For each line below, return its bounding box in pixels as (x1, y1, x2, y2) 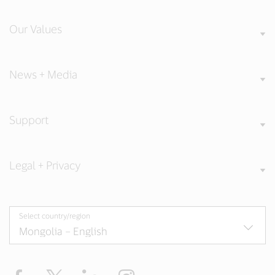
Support (9, 113, 48, 127)
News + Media (9, 68, 77, 82)
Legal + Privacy (9, 158, 80, 172)
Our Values (9, 22, 62, 36)
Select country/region (19, 211, 90, 220)
